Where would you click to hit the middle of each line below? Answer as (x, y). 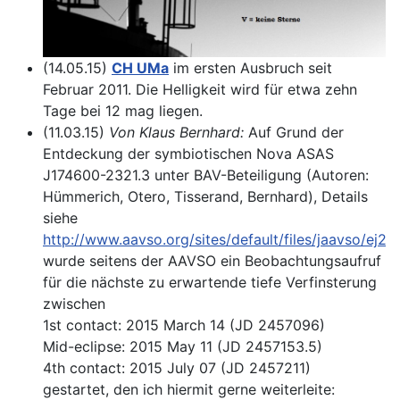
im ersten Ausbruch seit (250, 68)
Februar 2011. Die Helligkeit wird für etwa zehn (200, 90)
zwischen (74, 304)
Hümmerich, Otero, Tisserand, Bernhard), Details (205, 197)
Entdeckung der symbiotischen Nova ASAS (188, 154)
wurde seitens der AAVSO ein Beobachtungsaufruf (212, 261)
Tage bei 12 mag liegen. (123, 111)
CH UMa (140, 68)
